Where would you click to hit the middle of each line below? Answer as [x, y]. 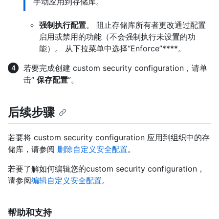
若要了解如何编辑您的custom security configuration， [106, 169]
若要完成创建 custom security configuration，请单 [115, 68]
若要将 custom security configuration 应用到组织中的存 [109, 138]
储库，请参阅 [33, 149]
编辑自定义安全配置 [66, 181]
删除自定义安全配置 [92, 149]
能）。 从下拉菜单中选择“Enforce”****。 [112, 49]
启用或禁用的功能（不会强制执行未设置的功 [117, 37]
